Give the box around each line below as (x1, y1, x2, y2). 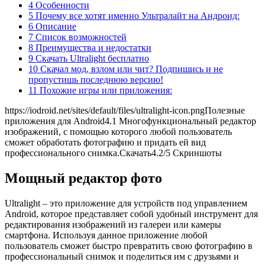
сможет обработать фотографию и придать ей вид (5, 137, 206, 147)
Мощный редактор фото (5, 170, 162, 186)
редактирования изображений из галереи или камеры (5, 219, 221, 230)
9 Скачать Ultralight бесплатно (28, 53, 149, 63)
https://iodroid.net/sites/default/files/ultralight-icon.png (5, 105, 205, 115)
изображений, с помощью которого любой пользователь (5, 126, 232, 137)
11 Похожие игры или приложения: (28, 85, 172, 95)
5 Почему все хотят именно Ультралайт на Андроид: (28, 10, 240, 21)
